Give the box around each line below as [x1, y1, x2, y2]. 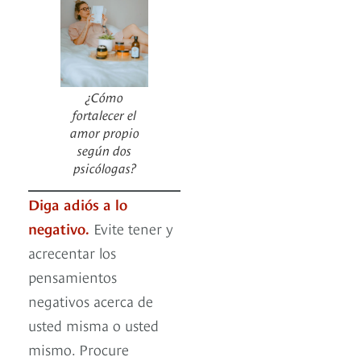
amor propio [69, 122, 139, 141]
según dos [77, 140, 131, 159]
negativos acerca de [28, 290, 153, 311]
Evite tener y [89, 218, 173, 239]
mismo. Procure [28, 338, 129, 359]
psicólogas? [73, 158, 136, 176]
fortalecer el [73, 105, 136, 123]
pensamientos [28, 266, 117, 287]
